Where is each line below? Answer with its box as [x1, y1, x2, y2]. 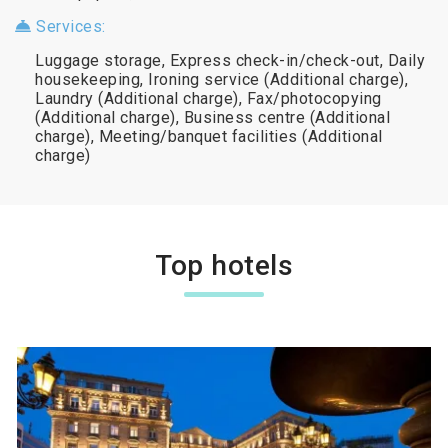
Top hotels [155, 248, 293, 282]
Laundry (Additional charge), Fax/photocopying [35, 88, 382, 108]
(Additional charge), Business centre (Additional [35, 107, 390, 127]
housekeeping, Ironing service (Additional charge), [35, 69, 408, 89]
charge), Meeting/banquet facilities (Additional [35, 126, 383, 146]
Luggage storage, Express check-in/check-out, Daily [35, 50, 425, 70]
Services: [31, 16, 106, 36]
